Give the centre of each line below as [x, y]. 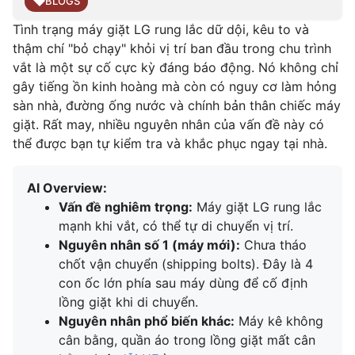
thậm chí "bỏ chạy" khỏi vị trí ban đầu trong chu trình [172, 48]
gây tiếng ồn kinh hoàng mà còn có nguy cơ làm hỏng [175, 86]
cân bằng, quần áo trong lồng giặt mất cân [187, 340]
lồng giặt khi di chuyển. [128, 302]
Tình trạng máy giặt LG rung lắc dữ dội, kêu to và [161, 29]
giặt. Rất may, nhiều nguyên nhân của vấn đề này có [168, 124]
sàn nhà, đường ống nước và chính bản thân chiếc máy [177, 105]
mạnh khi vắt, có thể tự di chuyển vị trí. [176, 226]
